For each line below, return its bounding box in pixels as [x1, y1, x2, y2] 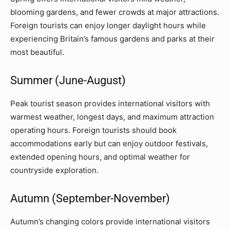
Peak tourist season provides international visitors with [10, 98, 210, 108]
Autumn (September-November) [10, 191, 170, 205]
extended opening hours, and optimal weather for [10, 151, 190, 162]
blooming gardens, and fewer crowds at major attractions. [10, 7, 219, 17]
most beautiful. [10, 47, 64, 57]
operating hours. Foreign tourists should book [10, 125, 177, 135]
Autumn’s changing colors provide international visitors [10, 216, 210, 226]
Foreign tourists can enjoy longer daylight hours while [10, 20, 206, 30]
